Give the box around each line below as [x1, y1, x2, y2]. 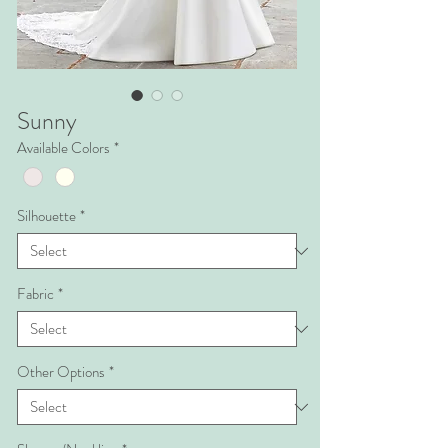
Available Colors [17, 137, 110, 159]
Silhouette [17, 205, 76, 228]
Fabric [17, 283, 54, 306]
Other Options [17, 361, 105, 384]
